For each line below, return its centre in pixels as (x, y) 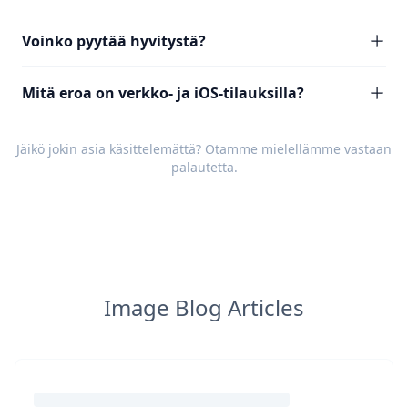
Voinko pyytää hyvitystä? (114, 41)
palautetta (202, 167)
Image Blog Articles (204, 307)
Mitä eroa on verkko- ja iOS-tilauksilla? (163, 93)
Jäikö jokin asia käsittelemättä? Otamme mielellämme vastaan (204, 149)
